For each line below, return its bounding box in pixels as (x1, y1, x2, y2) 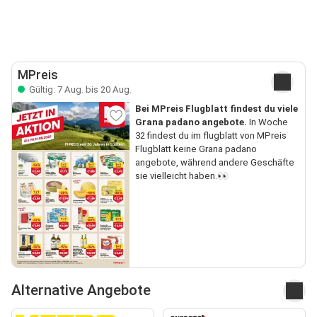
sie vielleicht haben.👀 (134, 170, 229, 181)
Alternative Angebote (11, 282, 151, 299)
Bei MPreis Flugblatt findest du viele (134, 103, 298, 114)
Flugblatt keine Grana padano (134, 143, 257, 154)
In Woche (246, 116, 288, 127)
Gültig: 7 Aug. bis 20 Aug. (27, 83, 132, 95)
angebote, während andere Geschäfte (134, 156, 294, 168)
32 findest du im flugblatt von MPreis (134, 129, 287, 141)
